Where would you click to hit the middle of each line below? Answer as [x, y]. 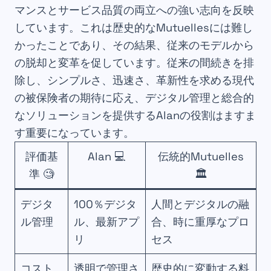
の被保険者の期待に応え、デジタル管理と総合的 [134, 98]
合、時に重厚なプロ [201, 222]
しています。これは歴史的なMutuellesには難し [134, 28]
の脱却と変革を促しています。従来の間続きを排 [134, 63]
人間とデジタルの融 [201, 204]
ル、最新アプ [107, 222]
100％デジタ [106, 204]
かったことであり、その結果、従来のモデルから [134, 45]
